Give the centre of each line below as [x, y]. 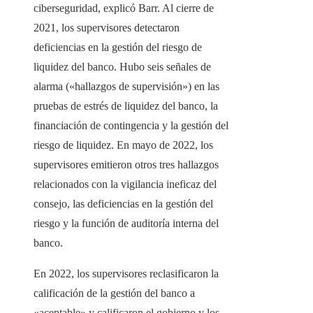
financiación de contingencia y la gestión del [131, 126]
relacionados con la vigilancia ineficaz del [125, 184]
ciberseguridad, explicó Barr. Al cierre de [124, 8]
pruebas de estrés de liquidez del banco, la [126, 106]
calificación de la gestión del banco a [114, 293]
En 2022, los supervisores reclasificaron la [126, 274]
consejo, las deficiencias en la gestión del [123, 204]
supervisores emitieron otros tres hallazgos [126, 165]
